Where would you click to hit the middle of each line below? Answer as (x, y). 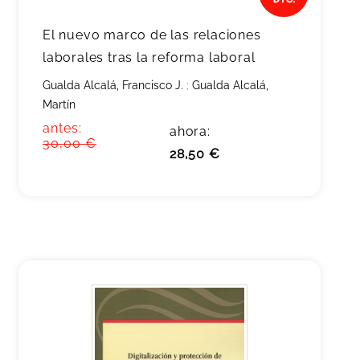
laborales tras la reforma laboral (149, 57)
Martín (59, 104)
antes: (62, 128)
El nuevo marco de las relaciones (152, 35)
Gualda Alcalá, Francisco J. (113, 85)
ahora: (190, 131)
